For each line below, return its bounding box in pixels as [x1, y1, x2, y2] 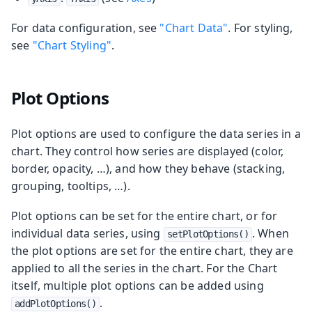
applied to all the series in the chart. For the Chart [11, 260, 278, 276]
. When [252, 225, 289, 241]
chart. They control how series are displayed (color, [11, 143, 284, 159]
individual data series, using [11, 225, 164, 241]
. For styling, [228, 19, 293, 36]
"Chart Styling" [32, 37, 112, 53]
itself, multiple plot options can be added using [11, 277, 264, 293]
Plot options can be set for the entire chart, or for [11, 208, 278, 224]
